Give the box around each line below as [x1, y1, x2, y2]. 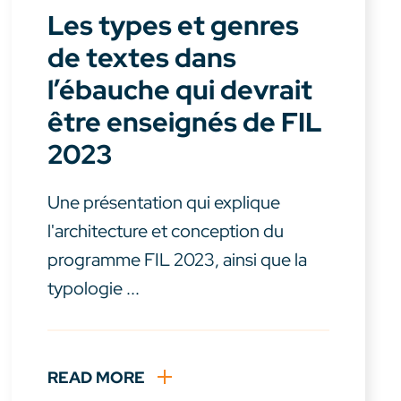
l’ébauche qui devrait [47, 72, 313, 108]
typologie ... [47, 277, 141, 301]
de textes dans [47, 39, 237, 76]
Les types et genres [47, 7, 300, 44]
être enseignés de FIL [47, 104, 323, 141]
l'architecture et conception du [47, 219, 285, 243]
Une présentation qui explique [47, 191, 281, 215]
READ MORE [47, 367, 146, 388]
